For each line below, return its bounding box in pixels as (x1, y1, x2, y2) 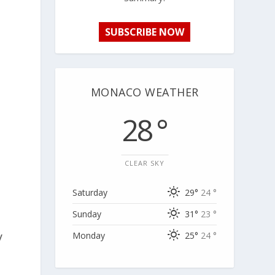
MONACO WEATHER (90, 84, 199, 99)
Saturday (72, 186, 108, 198)
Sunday (72, 207, 102, 220)
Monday (72, 229, 106, 241)
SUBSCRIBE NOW (105, 25, 185, 39)
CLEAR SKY (125, 158, 165, 168)
